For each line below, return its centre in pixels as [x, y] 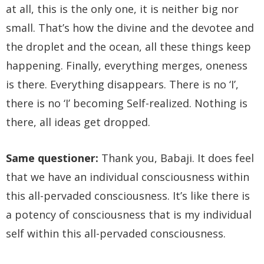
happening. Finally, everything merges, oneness [127, 65]
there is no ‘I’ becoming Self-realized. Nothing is [127, 103]
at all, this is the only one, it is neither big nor [122, 9]
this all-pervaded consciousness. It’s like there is [128, 195]
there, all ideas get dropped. [78, 122]
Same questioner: [52, 158]
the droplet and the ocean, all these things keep [128, 46]
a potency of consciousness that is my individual [129, 214]
